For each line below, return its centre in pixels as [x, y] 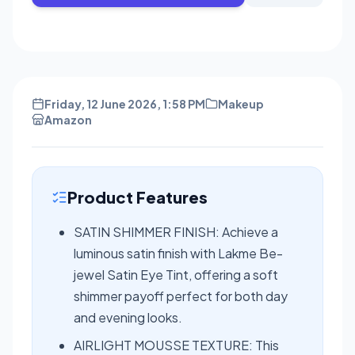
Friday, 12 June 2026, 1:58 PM [125, 103]
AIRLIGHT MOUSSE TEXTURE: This [176, 345]
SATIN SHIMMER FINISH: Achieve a [176, 231]
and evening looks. [128, 317]
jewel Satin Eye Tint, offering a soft [176, 274]
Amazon [68, 119]
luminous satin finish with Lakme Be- [178, 253]
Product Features [137, 197]
